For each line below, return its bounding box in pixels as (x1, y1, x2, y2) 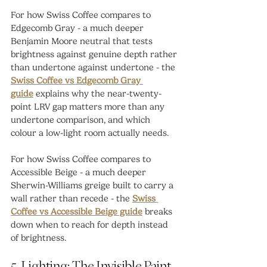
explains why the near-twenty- (33, 88, 162, 99)
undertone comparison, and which (11, 114, 153, 125)
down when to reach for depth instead (11, 219, 170, 230)
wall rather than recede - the (11, 193, 132, 204)
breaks (142, 206, 175, 217)
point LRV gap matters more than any (11, 101, 167, 112)
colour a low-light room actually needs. (11, 127, 169, 138)
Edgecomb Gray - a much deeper (11, 22, 146, 33)
